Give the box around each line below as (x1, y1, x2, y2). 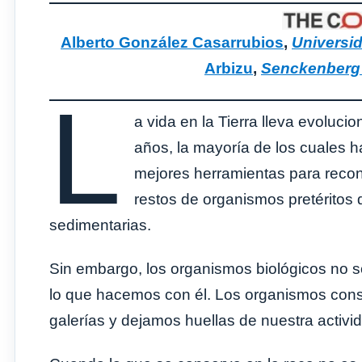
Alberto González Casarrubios (61, 34, 284, 52)
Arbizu (204, 60, 253, 78)
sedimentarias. (49, 216, 151, 234)
